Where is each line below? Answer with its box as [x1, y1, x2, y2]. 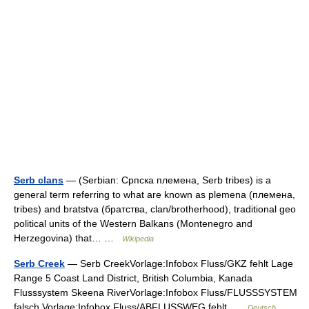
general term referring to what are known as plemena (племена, [14, 189, 295, 200]
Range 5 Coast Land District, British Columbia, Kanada [14, 272, 252, 283]
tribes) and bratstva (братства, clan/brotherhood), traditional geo [14, 203, 296, 215]
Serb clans [14, 175, 63, 186]
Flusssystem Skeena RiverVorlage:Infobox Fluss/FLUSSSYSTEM [14, 287, 297, 298]
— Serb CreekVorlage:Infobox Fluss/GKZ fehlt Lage [65, 258, 293, 269]
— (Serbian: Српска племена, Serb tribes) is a [63, 175, 271, 186]
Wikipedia [122, 235, 154, 243]
